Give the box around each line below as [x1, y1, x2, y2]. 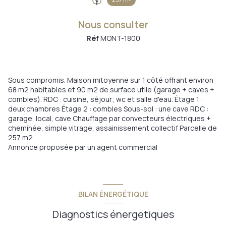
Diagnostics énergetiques [52, 207, 174, 221]
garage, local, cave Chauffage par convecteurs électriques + [8, 114, 211, 124]
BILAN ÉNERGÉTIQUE [78, 189, 148, 199]
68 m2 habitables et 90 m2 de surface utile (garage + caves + [8, 85, 214, 95]
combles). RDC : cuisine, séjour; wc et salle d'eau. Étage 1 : [8, 94, 203, 104]
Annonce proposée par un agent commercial [8, 142, 157, 152]
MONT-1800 [100, 33, 140, 43]
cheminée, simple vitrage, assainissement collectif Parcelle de [8, 123, 217, 133]
